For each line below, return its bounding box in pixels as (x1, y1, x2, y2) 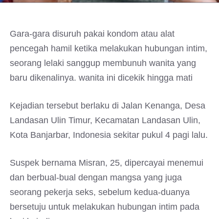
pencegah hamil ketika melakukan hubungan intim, (10, 44, 207, 53)
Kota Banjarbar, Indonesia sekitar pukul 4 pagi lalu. (10, 130, 208, 140)
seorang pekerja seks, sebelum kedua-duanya (10, 187, 190, 197)
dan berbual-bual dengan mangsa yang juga (10, 173, 182, 182)
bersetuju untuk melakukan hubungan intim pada (10, 202, 199, 212)
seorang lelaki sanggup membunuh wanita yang (10, 58, 196, 68)
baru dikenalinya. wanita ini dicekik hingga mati (10, 73, 193, 83)
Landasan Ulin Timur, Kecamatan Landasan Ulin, (10, 115, 200, 125)
